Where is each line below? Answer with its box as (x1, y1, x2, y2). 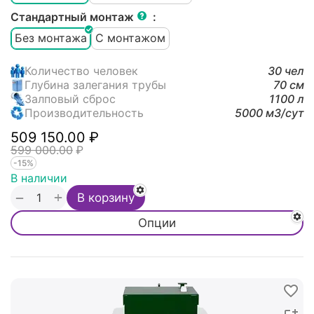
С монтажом (95, 31, 165, 46)
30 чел (268, 63, 304, 78)
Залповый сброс (25, 91, 116, 106)
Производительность (25, 105, 144, 120)
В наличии (11, 171, 67, 186)
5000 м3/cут (235, 105, 304, 120)
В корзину (77, 190, 135, 205)
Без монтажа (15, 31, 87, 46)
